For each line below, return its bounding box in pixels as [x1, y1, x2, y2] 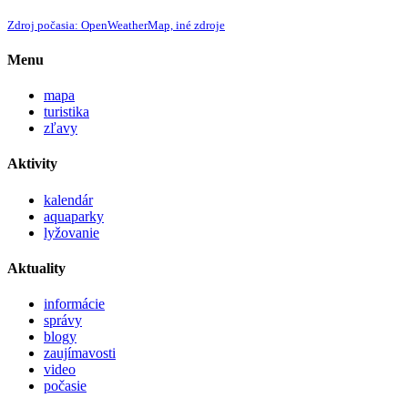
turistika [44, 104, 89, 120]
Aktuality [7, 260, 66, 276]
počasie [44, 378, 87, 394]
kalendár [44, 191, 93, 208]
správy [44, 312, 82, 329]
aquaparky [44, 208, 104, 224]
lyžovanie [44, 224, 99, 240]
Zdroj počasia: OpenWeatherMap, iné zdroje [7, 17, 225, 32]
